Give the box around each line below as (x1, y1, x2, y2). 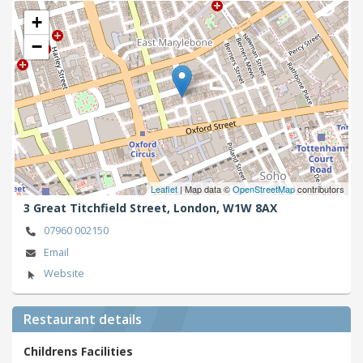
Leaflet (151, 181, 177, 195)
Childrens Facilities (23, 344, 133, 360)
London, (173, 200, 223, 216)
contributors (295, 181, 344, 195)
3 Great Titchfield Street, (23, 200, 173, 216)
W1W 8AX (223, 200, 277, 216)
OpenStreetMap (233, 181, 295, 195)
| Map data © (177, 181, 233, 195)
